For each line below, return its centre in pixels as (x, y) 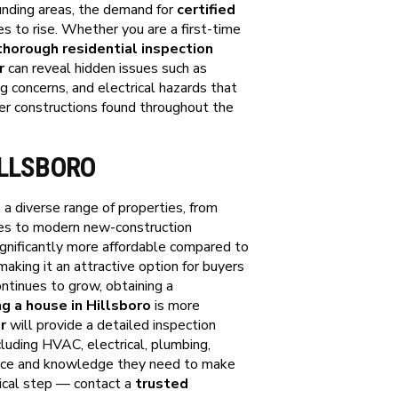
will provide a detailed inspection (111, 325)
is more (175, 306)
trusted (162, 384)
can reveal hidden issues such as (106, 68)
